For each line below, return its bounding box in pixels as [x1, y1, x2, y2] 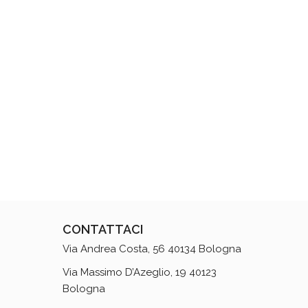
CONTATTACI [63, 222, 143, 236]
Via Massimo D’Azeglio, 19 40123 [63, 266, 217, 278]
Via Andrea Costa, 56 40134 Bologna [63, 243, 241, 255]
